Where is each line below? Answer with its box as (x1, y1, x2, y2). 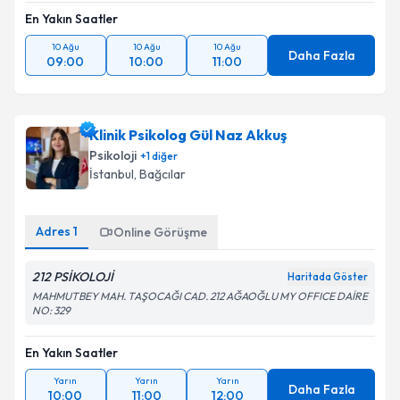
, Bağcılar (134, 166, 186, 182)
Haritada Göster (287, 271, 368, 283)
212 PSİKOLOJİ (32, 269, 113, 285)
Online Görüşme (113, 224, 207, 240)
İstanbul (89, 166, 134, 182)
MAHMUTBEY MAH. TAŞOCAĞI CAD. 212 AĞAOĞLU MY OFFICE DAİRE (32, 289, 368, 303)
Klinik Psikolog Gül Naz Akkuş (89, 126, 287, 144)
